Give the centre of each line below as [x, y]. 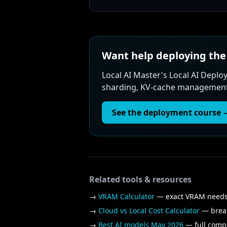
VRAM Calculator [126, 196]
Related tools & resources [140, 179]
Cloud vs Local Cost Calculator [149, 211]
